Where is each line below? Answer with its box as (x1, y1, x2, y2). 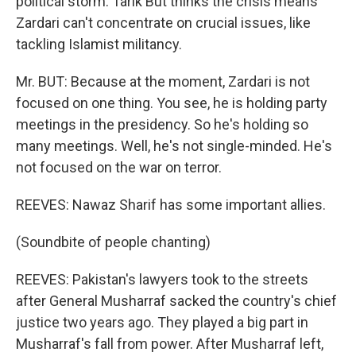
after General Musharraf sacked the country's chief (16, 292, 337, 309)
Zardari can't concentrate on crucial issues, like (16, 14, 311, 31)
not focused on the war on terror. (16, 159, 222, 176)
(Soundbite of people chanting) (16, 234, 211, 250)
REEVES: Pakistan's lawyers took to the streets (16, 271, 308, 288)
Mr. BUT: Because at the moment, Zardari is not (16, 73, 310, 90)
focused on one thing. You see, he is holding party (16, 95, 327, 111)
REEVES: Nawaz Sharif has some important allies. (16, 196, 326, 213)
